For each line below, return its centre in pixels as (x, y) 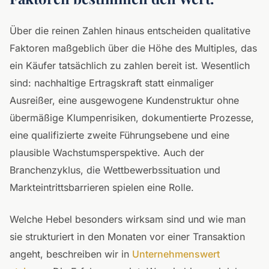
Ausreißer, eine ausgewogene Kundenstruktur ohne (124, 100)
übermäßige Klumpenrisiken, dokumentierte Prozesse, (132, 118)
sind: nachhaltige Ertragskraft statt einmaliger (112, 83)
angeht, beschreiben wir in (71, 254)
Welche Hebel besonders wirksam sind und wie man (128, 219)
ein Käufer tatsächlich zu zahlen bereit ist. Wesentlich (130, 65)
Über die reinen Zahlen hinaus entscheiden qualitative (130, 31)
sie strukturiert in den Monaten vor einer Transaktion (127, 237)
